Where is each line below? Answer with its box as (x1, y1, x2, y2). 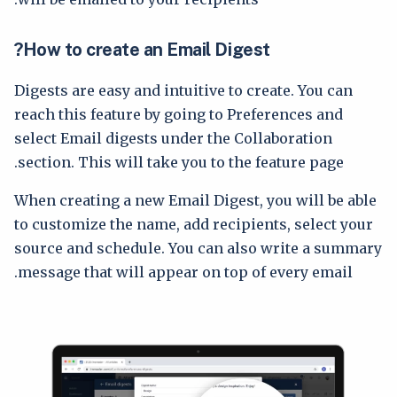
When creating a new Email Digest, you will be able (14, 191, 377, 209)
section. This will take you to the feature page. (18, 153, 344, 171)
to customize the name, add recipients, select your (14, 215, 373, 233)
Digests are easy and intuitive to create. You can (14, 82, 353, 99)
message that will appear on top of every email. (18, 263, 353, 281)
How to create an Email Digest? (22, 39, 270, 60)
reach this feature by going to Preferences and (14, 105, 343, 123)
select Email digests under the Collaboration (14, 129, 332, 147)
